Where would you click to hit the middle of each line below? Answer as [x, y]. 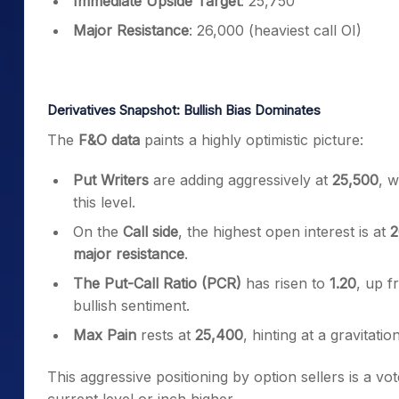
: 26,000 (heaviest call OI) [275, 30]
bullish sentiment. [131, 305]
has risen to [285, 283]
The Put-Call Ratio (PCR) [157, 283]
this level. [104, 202]
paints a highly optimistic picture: [252, 140]
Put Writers [111, 180]
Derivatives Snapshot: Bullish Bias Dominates [184, 110]
